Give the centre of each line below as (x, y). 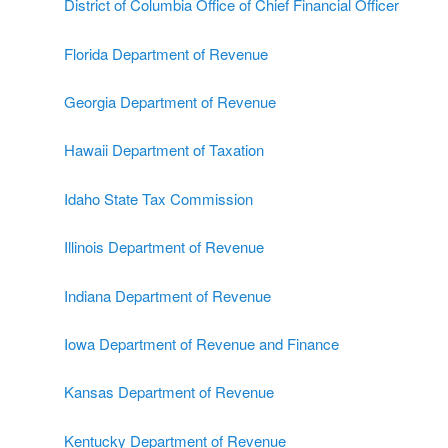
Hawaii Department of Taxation (164, 150)
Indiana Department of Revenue (167, 295)
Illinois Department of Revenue (164, 247)
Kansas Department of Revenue (169, 392)
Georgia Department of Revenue (170, 102)
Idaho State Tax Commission (158, 198)
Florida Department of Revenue (166, 53)
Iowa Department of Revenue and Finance (201, 343)
